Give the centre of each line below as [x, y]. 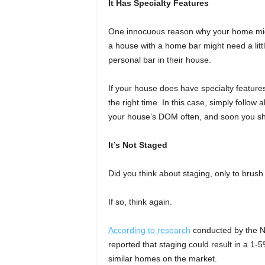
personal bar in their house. [159, 60]
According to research [149, 230]
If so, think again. [140, 202]
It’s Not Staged [138, 145]
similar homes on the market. [162, 259]
